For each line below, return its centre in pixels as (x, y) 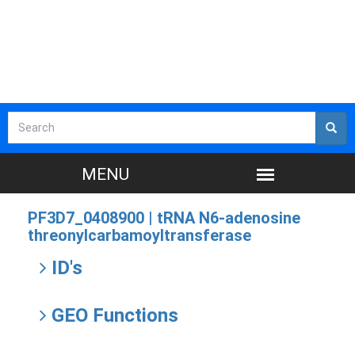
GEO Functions (113, 315)
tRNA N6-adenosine (229, 218)
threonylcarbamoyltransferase (139, 235)
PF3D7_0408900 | (92, 218)
